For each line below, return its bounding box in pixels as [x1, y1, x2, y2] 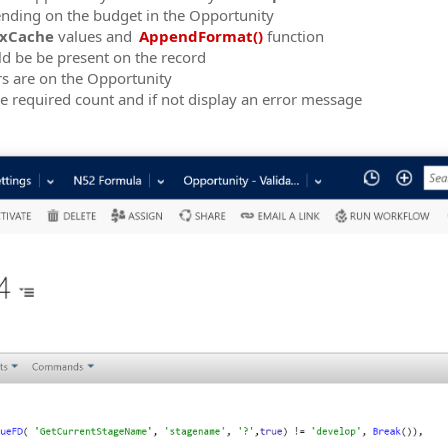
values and [54, 25, 132, 46]
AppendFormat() [139, 25, 263, 46]
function [263, 25, 324, 46]
